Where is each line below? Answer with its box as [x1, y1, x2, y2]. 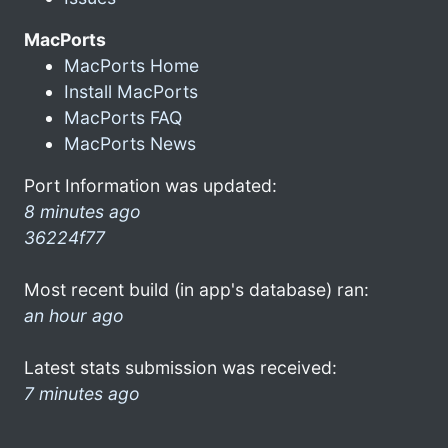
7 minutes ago [24, 382, 140, 404]
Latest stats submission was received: [24, 356, 337, 378]
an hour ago [24, 304, 124, 326]
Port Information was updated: [24, 174, 277, 196]
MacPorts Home [64, 54, 199, 76]
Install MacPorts [64, 80, 198, 102]
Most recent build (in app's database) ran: [24, 278, 369, 300]
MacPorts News [64, 132, 196, 154]
